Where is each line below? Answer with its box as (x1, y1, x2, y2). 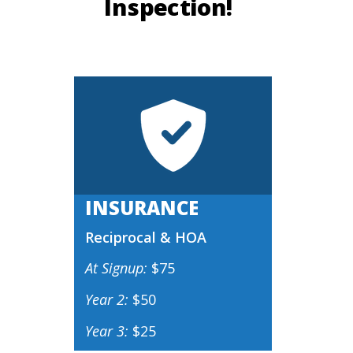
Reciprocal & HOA (85, 228, 206, 247)
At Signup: (85, 258, 151, 277)
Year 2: (85, 290, 132, 309)
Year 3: (85, 321, 128, 340)
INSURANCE (85, 195, 199, 221)
